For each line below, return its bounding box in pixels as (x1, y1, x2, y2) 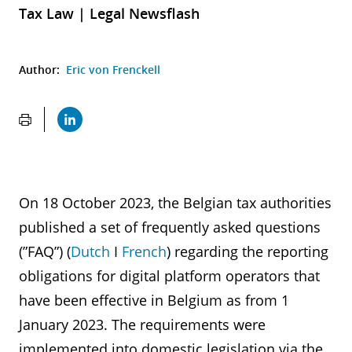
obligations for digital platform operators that (19, 266, 320, 285)
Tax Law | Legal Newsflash (19, 4, 200, 23)
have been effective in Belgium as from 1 (19, 291, 289, 310)
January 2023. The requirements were (19, 315, 266, 334)
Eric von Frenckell (66, 62, 160, 77)
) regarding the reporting (167, 242, 328, 261)
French (122, 242, 167, 261)
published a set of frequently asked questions (19, 218, 321, 236)
